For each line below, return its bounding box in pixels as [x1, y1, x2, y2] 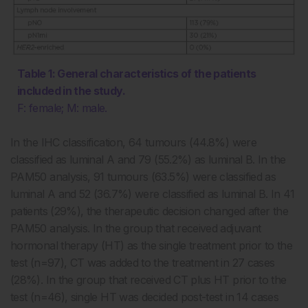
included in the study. [17, 84, 125, 98]
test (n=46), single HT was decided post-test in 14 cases [10, 290, 279, 305]
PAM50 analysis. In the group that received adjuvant [10, 221, 261, 236]
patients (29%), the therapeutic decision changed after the [10, 204, 288, 219]
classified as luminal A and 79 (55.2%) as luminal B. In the [10, 153, 286, 167]
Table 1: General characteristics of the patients [17, 67, 256, 81]
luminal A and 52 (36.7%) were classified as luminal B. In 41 [10, 187, 295, 201]
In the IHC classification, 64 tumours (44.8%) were [10, 135, 256, 150]
